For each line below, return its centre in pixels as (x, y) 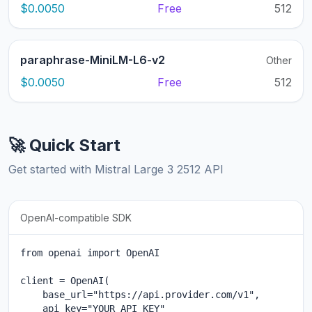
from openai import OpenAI (90, 253)
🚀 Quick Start (64, 146)
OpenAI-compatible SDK (76, 218)
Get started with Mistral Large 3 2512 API (116, 170)
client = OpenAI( (65, 281)
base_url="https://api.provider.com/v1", (140, 295)
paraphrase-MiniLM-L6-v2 (93, 60)
